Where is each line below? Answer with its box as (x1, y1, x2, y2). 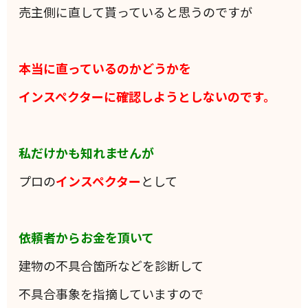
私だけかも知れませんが (19, 144, 155, 162)
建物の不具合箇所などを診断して (19, 256, 204, 275)
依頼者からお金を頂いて (19, 228, 155, 247)
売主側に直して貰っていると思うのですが (19, 3, 253, 21)
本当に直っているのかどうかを (19, 59, 192, 78)
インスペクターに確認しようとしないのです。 (19, 87, 276, 106)
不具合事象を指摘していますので (19, 285, 204, 303)
